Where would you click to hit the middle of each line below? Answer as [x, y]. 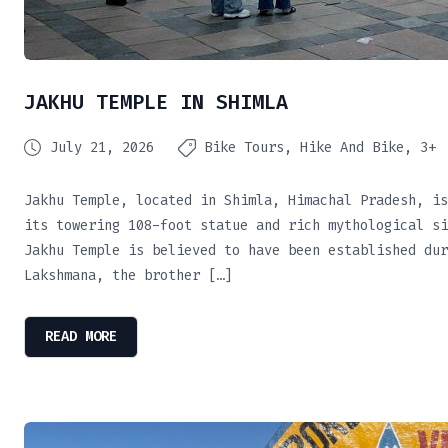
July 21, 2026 [102, 147]
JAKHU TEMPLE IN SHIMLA [156, 102]
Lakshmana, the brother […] [128, 275]
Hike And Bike [352, 147]
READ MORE [81, 336]
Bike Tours [244, 147]
